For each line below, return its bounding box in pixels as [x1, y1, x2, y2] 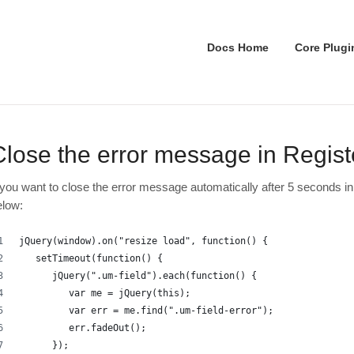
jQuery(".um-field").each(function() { [19, 269, 258, 281]
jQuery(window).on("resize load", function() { [19, 235, 269, 247]
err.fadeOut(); [19, 322, 147, 333]
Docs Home [207, 41, 269, 54]
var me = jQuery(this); [19, 287, 191, 299]
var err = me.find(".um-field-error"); [19, 304, 274, 316]
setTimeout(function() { [19, 252, 164, 264]
